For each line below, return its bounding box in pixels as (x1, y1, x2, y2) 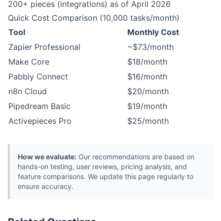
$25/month (127, 116, 169, 126)
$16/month (127, 72, 167, 81)
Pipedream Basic (8, 101, 71, 111)
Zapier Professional (8, 42, 80, 52)
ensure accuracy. (18, 182, 74, 190)
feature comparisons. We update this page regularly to (18, 172, 193, 181)
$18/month (127, 57, 167, 67)
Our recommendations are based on (76, 152, 194, 161)
